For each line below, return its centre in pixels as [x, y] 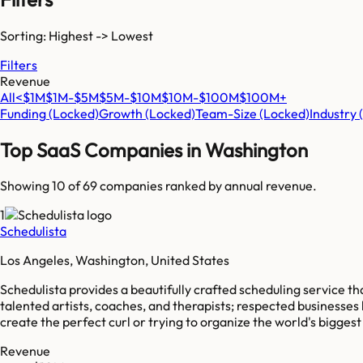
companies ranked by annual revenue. [207, 186]
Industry [333, 113]
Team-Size [226, 113]
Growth [121, 113]
